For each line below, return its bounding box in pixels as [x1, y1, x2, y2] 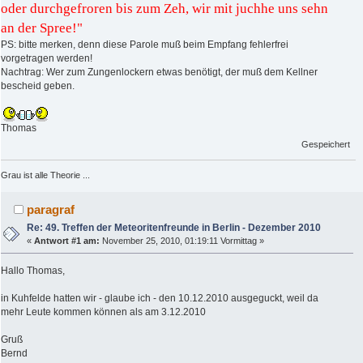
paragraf [27, 202, 75, 216]
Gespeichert [301, 139, 351, 150]
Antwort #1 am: [34, 235, 100, 246]
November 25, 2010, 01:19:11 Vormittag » [100, 235, 265, 246]
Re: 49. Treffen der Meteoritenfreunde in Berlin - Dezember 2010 [27, 221, 322, 233]
